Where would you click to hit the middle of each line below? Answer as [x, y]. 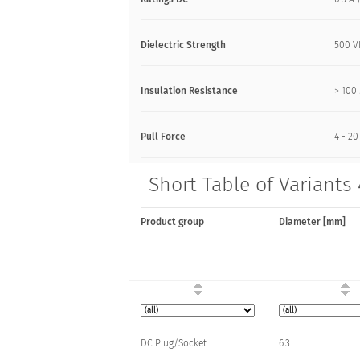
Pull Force [163, 137]
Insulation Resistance [189, 91]
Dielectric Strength [183, 45]
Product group [172, 222]
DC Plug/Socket [174, 343]
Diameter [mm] [312, 222]
